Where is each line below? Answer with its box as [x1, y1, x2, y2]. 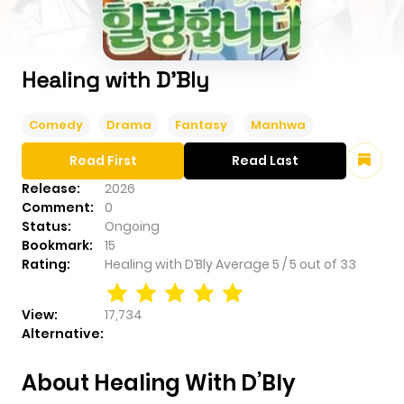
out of [299, 254, 340, 273]
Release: [22, 179, 80, 197]
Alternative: [22, 324, 104, 343]
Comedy [29, 115, 83, 133]
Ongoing [105, 216, 160, 235]
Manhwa [251, 115, 306, 133]
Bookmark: [22, 235, 93, 254]
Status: [22, 216, 71, 235]
